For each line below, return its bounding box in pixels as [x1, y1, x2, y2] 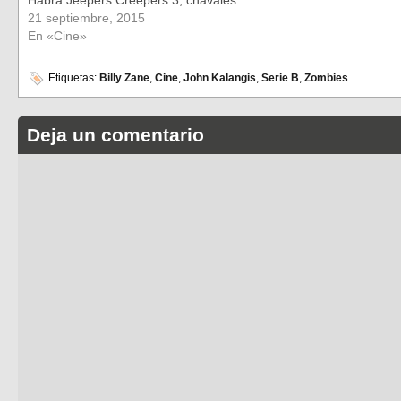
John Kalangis [183, 72, 256, 85]
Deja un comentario [27, 124, 205, 146]
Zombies [304, 72, 348, 85]
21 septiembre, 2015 [28, 10, 145, 25]
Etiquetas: [46, 72, 99, 85]
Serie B [261, 72, 299, 85]
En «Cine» [28, 28, 87, 43]
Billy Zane [99, 72, 149, 85]
